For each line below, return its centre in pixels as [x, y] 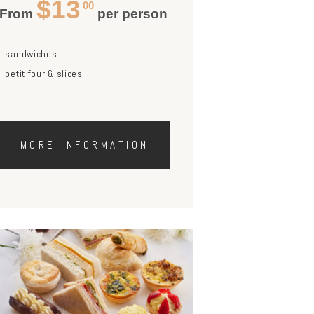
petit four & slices [44, 74]
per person [131, 13]
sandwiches [31, 54]
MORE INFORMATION [84, 144]
